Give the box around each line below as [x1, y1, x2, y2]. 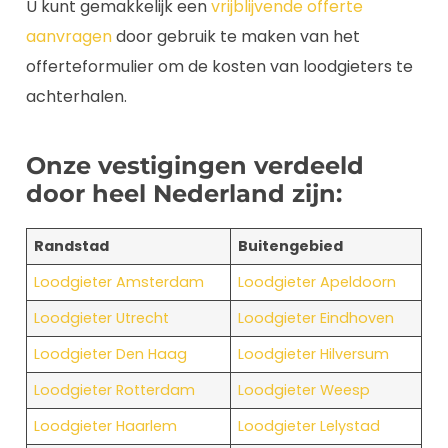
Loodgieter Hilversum [238, 343, 390, 364]
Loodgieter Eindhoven [238, 307, 395, 328]
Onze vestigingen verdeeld [26, 150, 364, 180]
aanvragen [26, 24, 112, 48]
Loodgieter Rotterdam [34, 379, 196, 400]
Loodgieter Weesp [238, 379, 371, 400]
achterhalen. [26, 84, 127, 108]
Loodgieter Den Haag [34, 343, 188, 364]
